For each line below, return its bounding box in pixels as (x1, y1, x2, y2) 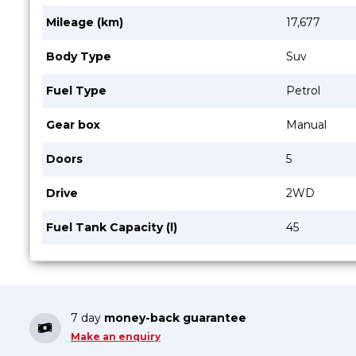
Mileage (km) (46, 14, 123, 29)
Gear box (46, 117, 100, 132)
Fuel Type (46, 83, 106, 98)
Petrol (286, 83, 320, 98)
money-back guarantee (104, 310, 246, 325)
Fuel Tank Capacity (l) (46, 219, 177, 234)
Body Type (46, 48, 111, 64)
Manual (286, 117, 327, 132)
